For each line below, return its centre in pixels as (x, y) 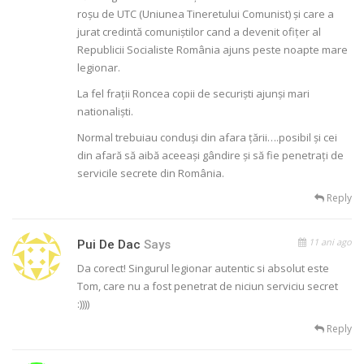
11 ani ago (329, 242)
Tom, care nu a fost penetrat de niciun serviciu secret (208, 286)
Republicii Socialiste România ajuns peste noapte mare (212, 50)
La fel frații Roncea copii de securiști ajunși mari (193, 94)
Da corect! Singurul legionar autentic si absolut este (203, 269)
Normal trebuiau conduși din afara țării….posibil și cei (207, 138)
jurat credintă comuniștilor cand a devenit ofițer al (199, 32)
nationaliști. (105, 112)
